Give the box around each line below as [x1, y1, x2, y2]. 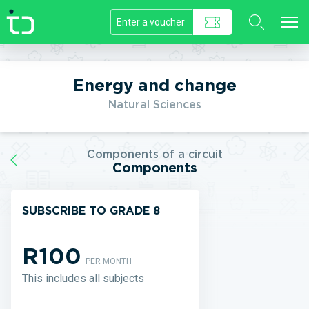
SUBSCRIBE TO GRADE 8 [22, 204, 160, 217]
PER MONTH [86, 257, 132, 266]
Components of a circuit [86, 148, 223, 161]
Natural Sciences [108, 98, 201, 111]
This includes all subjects [22, 272, 144, 285]
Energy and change [72, 75, 237, 95]
